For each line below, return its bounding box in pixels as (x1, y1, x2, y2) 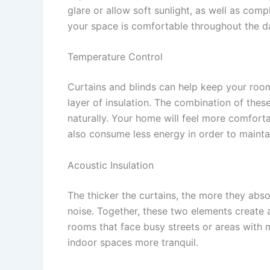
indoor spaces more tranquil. (67, 236, 198, 248)
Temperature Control (67, 51, 163, 63)
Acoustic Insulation (67, 159, 154, 171)
